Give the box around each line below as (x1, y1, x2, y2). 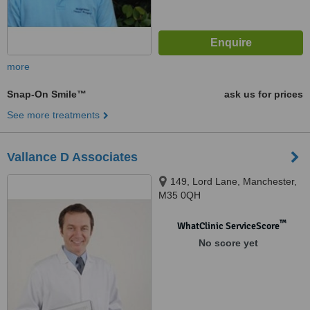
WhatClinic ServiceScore (176, 220, 280, 232)
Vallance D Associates (7, 150, 138, 164)
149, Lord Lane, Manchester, (170, 176, 297, 187)
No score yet (198, 237, 258, 248)
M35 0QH (158, 190, 201, 201)
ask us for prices (224, 89, 303, 100)
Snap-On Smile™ (7, 89, 86, 100)
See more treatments (7, 109, 100, 120)
